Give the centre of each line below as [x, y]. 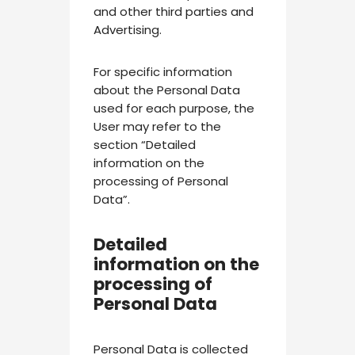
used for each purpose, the [174, 108]
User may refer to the [157, 126]
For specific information [162, 72]
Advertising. [127, 30]
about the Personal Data [166, 90]
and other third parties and [173, 11]
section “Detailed [144, 145]
